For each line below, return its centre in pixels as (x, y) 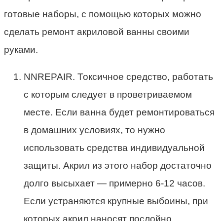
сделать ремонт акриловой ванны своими (97, 32)
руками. (21, 50)
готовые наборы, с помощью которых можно (103, 14)
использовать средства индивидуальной (114, 148)
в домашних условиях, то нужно (94, 130)
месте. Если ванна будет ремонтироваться (119, 112)
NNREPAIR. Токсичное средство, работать (118, 77)
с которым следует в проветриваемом (108, 95)
